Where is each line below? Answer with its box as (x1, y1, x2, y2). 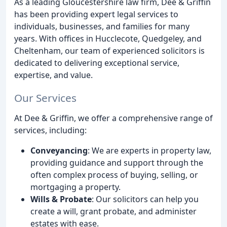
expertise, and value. (14, 69, 93, 81)
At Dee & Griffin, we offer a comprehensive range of (14, 112, 213, 124)
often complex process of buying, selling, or (30, 169, 198, 180)
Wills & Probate (30, 193, 92, 205)
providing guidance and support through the (30, 157, 203, 168)
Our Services (14, 90, 77, 105)
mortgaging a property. (30, 181, 121, 193)
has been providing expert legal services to (14, 9, 178, 20)
